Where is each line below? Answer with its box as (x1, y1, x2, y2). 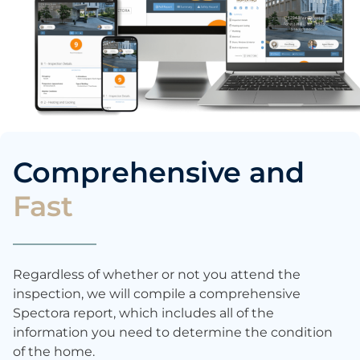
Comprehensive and (13, 154, 305, 190)
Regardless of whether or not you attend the (13, 266, 301, 282)
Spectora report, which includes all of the (13, 305, 274, 321)
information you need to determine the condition (13, 324, 333, 340)
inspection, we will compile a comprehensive (13, 285, 301, 301)
